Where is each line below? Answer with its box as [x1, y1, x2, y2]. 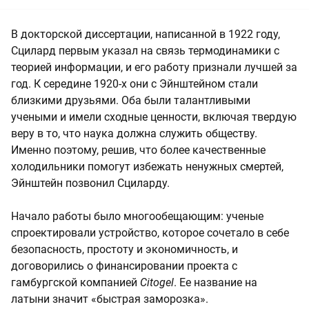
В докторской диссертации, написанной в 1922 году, [11, 27, 280, 41]
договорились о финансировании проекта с [11, 259, 237, 272]
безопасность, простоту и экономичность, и [11, 242, 238, 256]
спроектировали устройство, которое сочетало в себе [11, 226, 289, 239]
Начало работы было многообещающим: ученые [11, 209, 263, 223]
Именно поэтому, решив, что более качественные [11, 143, 266, 157]
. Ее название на [174, 275, 257, 289]
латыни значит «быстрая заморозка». [11, 292, 208, 306]
